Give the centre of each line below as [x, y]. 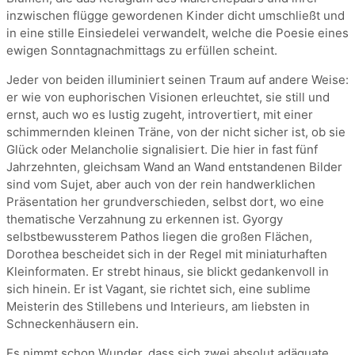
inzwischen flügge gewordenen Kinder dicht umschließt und [176, 16]
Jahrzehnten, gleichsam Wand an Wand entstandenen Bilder [174, 167]
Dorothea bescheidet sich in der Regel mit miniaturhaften [167, 254]
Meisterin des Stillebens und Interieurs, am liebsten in [158, 307]
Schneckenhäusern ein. [73, 324]
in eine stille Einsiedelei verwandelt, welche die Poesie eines [177, 33]
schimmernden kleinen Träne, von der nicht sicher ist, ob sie [176, 132]
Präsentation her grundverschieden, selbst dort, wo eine [165, 202]
